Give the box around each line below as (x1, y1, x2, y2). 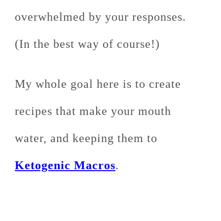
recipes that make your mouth (15, 105, 171, 117)
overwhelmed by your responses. (15, 10, 189, 23)
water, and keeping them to (15, 132, 157, 145)
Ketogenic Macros (15, 159, 115, 172)
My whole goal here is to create (15, 77, 181, 90)
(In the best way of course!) (15, 37, 160, 50)
